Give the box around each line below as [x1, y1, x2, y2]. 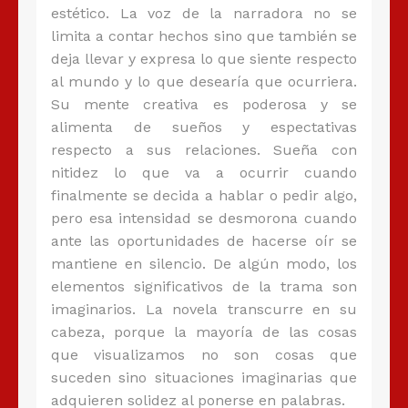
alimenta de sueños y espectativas [51, 118, 357, 137]
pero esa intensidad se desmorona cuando [51, 209, 357, 228]
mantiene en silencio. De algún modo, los [51, 255, 357, 273]
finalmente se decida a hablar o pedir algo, [51, 187, 357, 205]
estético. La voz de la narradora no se [51, 5, 357, 23]
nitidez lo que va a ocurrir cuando [51, 164, 357, 182]
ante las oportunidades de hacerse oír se [51, 232, 357, 250]
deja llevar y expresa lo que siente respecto [51, 50, 357, 68]
